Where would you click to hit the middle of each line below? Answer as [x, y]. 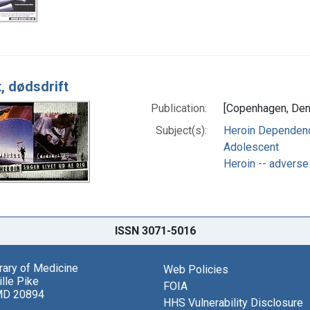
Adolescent [251, 147]
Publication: [179, 108]
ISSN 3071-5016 [155, 230]
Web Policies [196, 269]
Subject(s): [181, 130]
